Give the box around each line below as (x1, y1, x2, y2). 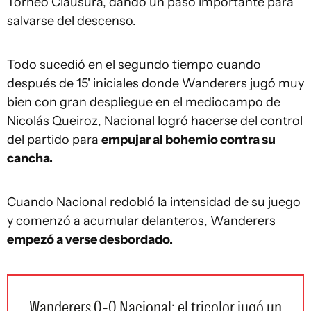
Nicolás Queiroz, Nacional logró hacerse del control (7, 113, 303, 128)
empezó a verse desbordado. (7, 232, 173, 247)
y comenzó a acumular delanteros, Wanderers (7, 213, 276, 228)
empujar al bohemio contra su (101, 132, 276, 147)
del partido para (7, 132, 101, 147)
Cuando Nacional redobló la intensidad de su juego (7, 194, 301, 210)
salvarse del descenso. (7, 13, 136, 28)
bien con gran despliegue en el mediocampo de (7, 94, 280, 110)
